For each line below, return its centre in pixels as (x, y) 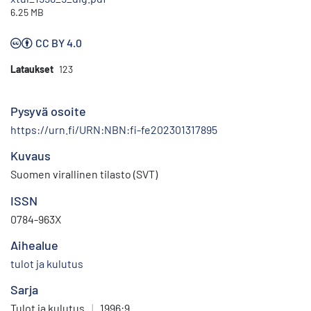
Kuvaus (31, 156)
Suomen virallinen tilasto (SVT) (84, 174)
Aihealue (34, 245)
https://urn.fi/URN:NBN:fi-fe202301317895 (114, 130)
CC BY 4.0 (59, 43)
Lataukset (32, 69)
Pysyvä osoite (48, 111)
